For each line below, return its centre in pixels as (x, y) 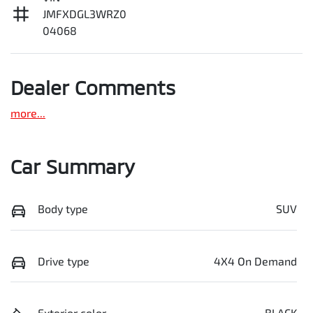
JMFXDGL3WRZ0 (85, 14)
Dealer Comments (93, 88)
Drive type (64, 261)
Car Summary (73, 167)
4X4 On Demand (255, 261)
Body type (63, 209)
